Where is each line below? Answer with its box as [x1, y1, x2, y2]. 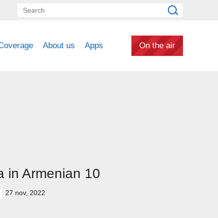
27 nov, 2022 [5, 189, 45, 197]
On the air [139, 41, 175, 50]
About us [43, 41, 75, 50]
